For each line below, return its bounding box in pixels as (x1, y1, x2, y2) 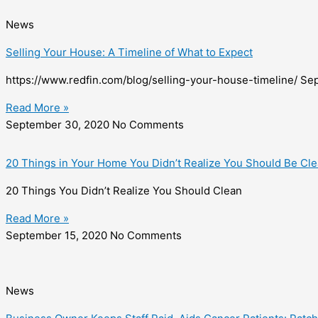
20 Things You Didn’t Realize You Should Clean (6, 184, 242, 198)
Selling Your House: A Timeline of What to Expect (6, 45, 253, 60)
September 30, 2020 (6, 118, 112, 132)
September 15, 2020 (6, 229, 110, 243)
